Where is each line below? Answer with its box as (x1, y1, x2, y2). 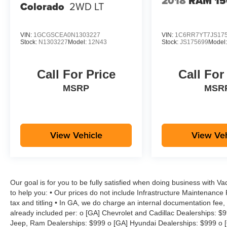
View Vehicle (50, 128, 102, 141)
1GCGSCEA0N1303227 (33, 31, 100, 39)
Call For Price (36, 67, 116, 81)
